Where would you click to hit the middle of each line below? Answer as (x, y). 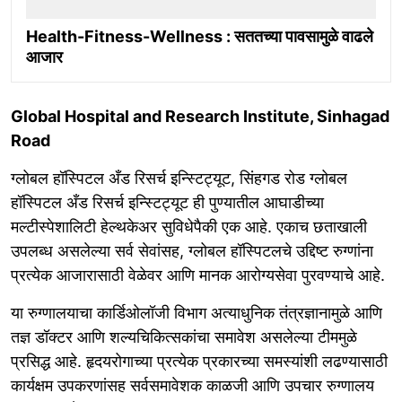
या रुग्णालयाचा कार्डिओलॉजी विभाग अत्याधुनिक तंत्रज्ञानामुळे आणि (197, 313)
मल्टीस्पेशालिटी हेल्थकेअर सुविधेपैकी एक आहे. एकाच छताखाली (189, 227)
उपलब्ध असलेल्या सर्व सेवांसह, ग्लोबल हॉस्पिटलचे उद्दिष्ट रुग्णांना (192, 251)
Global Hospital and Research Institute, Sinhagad (200, 117)
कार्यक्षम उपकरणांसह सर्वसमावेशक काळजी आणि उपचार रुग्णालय (192, 386)
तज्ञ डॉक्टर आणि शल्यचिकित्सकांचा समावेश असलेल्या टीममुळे (184, 337)
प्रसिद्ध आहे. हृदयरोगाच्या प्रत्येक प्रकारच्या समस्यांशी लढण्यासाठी (199, 362)
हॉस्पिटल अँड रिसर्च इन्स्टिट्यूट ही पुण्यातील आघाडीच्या (167, 203)
